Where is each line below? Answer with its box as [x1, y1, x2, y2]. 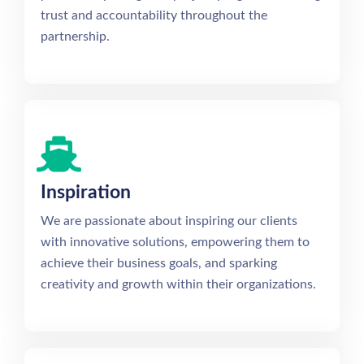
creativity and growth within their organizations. [41, 277, 316, 291]
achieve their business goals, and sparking [41, 256, 277, 270]
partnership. [41, 29, 110, 43]
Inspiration [41, 182, 131, 201]
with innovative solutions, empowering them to [41, 235, 310, 249]
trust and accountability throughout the [41, 8, 267, 22]
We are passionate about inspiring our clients [41, 214, 297, 227]
